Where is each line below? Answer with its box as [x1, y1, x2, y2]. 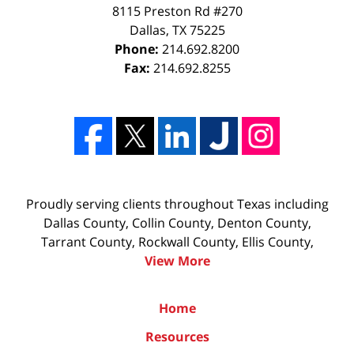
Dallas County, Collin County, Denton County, [43, 213, 311, 232]
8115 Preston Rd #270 [111, 2, 243, 20]
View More [144, 251, 210, 269]
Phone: [115, 40, 162, 58]
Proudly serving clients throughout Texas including [25, 194, 329, 213]
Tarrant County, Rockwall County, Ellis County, [40, 232, 314, 250]
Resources [145, 327, 209, 345]
